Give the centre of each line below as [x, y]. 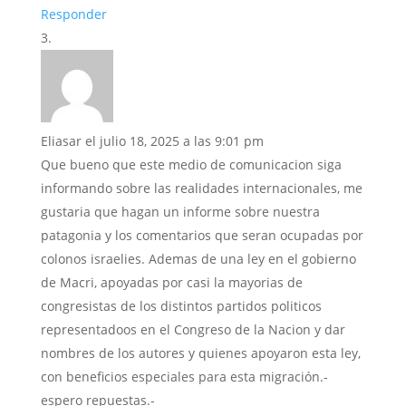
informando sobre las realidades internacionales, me [201, 188]
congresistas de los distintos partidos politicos [181, 306]
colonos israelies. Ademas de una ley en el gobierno [198, 259]
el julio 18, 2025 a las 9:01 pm [174, 141]
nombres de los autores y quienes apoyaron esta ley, [200, 353]
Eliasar [61, 141]
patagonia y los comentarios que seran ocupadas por [202, 235]
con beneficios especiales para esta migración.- [184, 377]
